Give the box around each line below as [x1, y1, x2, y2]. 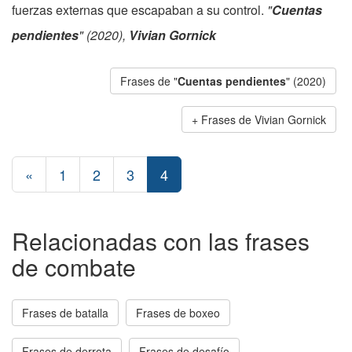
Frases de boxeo [136, 305, 220, 321]
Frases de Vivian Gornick [201, 112, 326, 127]
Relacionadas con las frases [12, 224, 310, 258]
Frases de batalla [22, 305, 108, 321]
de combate [12, 250, 136, 284]
